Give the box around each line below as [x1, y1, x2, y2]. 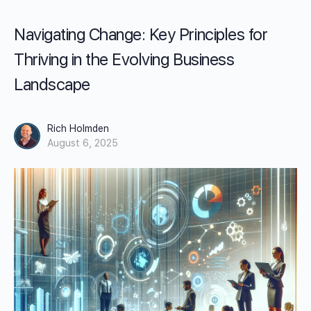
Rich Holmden [47, 123, 109, 135]
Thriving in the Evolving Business [14, 49, 235, 70]
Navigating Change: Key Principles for [14, 24, 268, 45]
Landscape [14, 74, 90, 95]
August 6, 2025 [47, 137, 118, 149]
